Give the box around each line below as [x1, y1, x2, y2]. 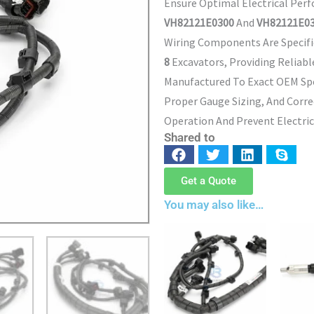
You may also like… [164, 197, 264, 212]
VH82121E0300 [164, 15, 234, 30]
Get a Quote [181, 174, 236, 187]
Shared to [164, 130, 215, 145]
